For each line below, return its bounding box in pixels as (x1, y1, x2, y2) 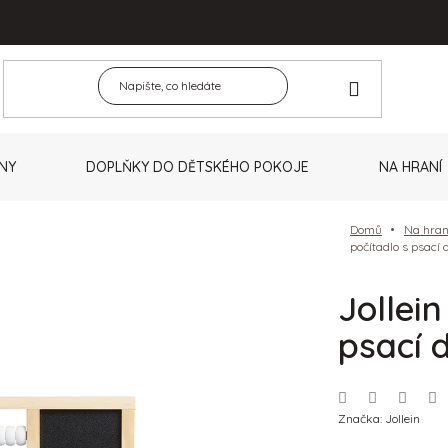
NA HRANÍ (378, 157, 442, 176)
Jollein (384, 410, 420, 426)
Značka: (337, 410, 385, 426)
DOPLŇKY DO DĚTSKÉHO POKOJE (85, 157, 309, 176)
